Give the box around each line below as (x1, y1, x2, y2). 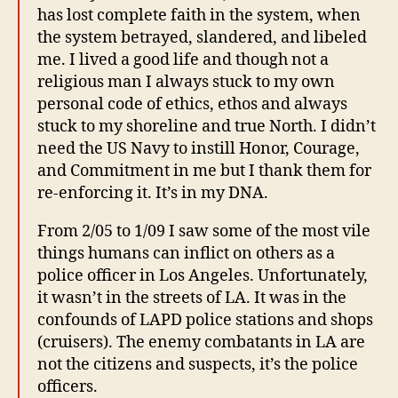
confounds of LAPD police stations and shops (37, 310, 373, 331)
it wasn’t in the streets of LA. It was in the (37, 288, 346, 309)
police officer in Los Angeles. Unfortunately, (37, 266, 368, 287)
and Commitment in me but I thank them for (37, 161, 371, 182)
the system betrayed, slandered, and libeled (37, 28, 367, 49)
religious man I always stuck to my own (37, 72, 335, 93)
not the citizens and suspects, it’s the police (37, 354, 358, 376)
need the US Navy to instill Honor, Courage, (37, 139, 360, 160)
